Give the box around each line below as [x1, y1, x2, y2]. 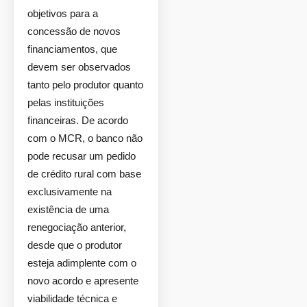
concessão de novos [27, 25, 121, 37]
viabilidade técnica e [27, 293, 117, 304]
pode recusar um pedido [27, 150, 136, 162]
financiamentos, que [27, 43, 117, 55]
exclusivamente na [27, 186, 112, 197]
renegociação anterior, [27, 221, 126, 233]
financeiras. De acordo [27, 114, 128, 126]
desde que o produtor [27, 239, 122, 251]
